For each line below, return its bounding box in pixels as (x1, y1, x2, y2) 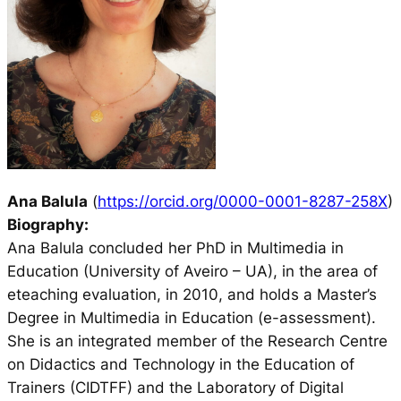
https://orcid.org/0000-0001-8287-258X (98, 192, 388, 210)
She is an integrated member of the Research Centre (7, 331, 388, 350)
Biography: (7, 215, 89, 234)
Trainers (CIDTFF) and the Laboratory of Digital (7, 378, 344, 397)
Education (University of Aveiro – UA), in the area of (7, 261, 378, 280)
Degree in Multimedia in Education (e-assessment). (7, 308, 376, 327)
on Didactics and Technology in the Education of (7, 354, 354, 373)
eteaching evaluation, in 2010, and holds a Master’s (7, 285, 377, 303)
